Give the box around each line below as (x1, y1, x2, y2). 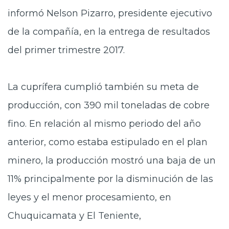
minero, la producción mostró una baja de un (8, 155, 216, 166)
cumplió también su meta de (62, 81, 199, 93)
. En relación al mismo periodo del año (25, 118, 201, 129)
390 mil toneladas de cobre (84, 100, 210, 111)
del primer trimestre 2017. (8, 44, 125, 56)
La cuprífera (8, 81, 62, 93)
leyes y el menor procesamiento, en (8, 192, 171, 203)
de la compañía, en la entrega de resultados (8, 26, 210, 37)
